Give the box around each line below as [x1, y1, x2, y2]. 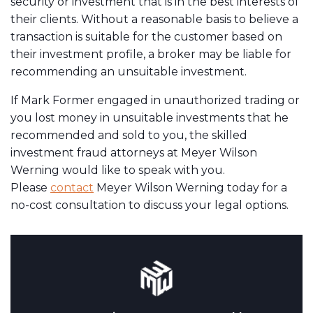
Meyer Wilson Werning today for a [94, 180, 287, 194]
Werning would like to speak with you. [10, 163, 225, 177]
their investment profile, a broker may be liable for [10, 47, 291, 61]
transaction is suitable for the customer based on [10, 29, 282, 43]
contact [50, 180, 94, 194]
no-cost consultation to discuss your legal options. [10, 198, 289, 212]
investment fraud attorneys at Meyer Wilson [10, 145, 257, 159]
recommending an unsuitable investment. [10, 64, 247, 78]
